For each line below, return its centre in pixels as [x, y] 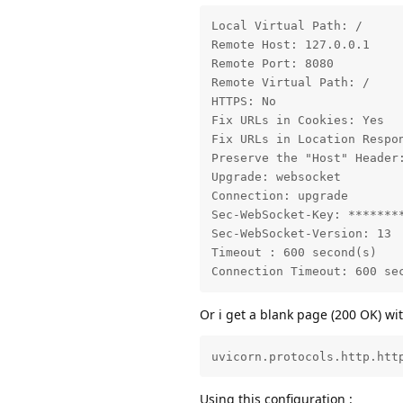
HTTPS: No [243, 102]
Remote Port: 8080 [272, 64]
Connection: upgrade [279, 196]
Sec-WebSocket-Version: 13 [301, 234]
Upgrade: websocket [276, 177]
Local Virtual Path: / [287, 26]
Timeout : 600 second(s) [294, 253]
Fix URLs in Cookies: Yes [297, 121]
